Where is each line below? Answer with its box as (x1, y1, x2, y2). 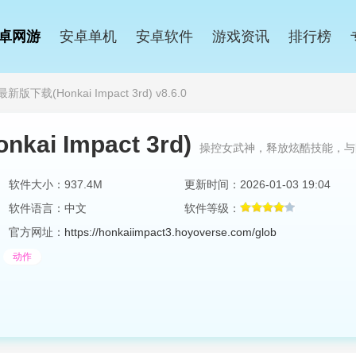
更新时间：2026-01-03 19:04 (184, 178, 331, 191)
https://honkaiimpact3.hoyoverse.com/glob (64, 226, 277, 238)
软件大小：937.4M (9, 178, 103, 191)
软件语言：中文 (9, 202, 87, 215)
